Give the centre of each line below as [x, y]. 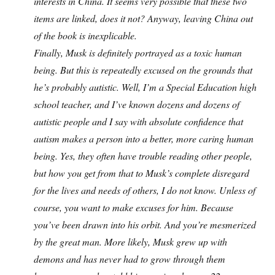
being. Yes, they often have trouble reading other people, [143, 156]
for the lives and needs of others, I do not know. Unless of [145, 190]
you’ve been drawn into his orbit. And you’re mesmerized [145, 225]
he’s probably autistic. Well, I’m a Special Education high [145, 87]
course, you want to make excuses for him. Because [134, 207]
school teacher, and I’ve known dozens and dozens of [137, 104]
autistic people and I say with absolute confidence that [138, 122]
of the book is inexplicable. [85, 36]
